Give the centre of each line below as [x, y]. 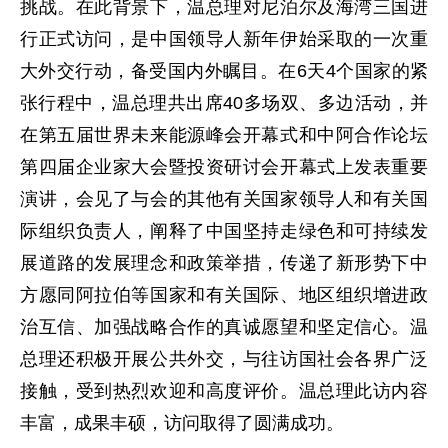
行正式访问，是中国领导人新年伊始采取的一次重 [224, 39]
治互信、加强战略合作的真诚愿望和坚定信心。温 [224, 327]
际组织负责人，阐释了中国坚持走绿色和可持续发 [224, 231]
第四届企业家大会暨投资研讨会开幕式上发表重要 [224, 167]
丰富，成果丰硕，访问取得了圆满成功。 [182, 423]
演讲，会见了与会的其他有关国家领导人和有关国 [224, 199]
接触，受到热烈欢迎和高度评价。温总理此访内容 [224, 391]
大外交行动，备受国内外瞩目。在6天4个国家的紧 [224, 71]
